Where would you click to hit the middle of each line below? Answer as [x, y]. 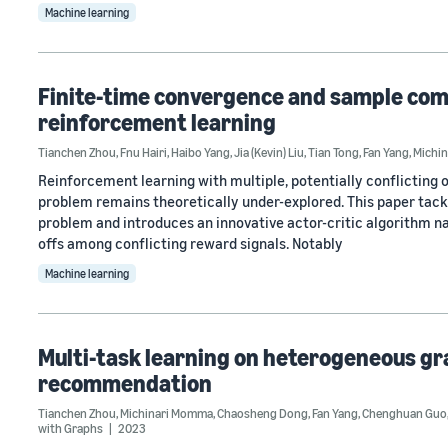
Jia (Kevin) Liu [269, 152]
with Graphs [70, 428]
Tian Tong [333, 152]
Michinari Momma [166, 413]
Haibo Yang [200, 152]
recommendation [125, 383]
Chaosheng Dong [262, 413]
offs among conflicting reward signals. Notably [190, 243]
